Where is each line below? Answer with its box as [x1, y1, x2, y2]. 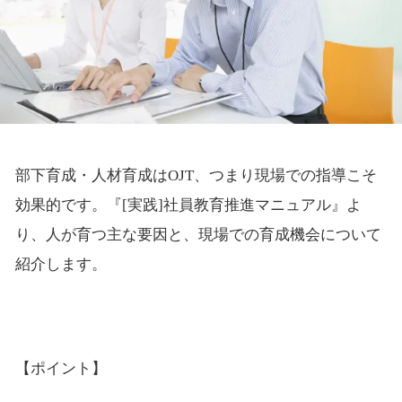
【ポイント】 [14, 360, 107, 378]
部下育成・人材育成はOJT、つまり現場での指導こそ [14, 167, 377, 185]
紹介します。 [14, 256, 107, 274]
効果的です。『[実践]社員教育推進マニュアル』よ [14, 197, 362, 214]
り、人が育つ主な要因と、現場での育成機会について [14, 226, 381, 244]
